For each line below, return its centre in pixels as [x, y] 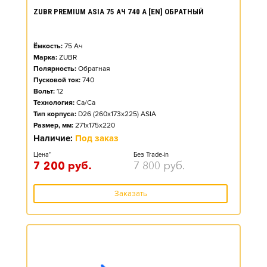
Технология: [54, 103]
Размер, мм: [53, 125]
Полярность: [55, 69]
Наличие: [54, 138]
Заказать [131, 194]
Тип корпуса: [55, 114]
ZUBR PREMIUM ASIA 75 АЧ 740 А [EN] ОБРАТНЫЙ [119, 12]
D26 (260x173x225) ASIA [117, 114]
